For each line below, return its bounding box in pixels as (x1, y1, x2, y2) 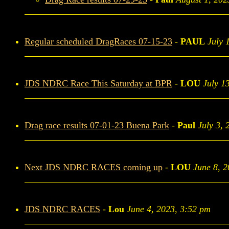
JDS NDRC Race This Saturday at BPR (25, 78, 172, 88)
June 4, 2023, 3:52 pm (127, 204, 211, 214)
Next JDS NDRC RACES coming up (25, 162, 163, 172)
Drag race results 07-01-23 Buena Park (25, 120, 169, 130)
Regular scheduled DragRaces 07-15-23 (25, 36, 172, 47)
